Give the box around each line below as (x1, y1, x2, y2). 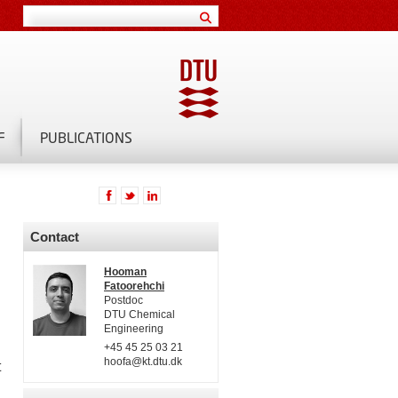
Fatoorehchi (104, 280, 164, 292)
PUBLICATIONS (40, 128, 132, 146)
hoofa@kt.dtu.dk (104, 355, 182, 368)
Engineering (104, 322, 163, 335)
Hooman (104, 266, 147, 278)
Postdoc (104, 294, 143, 306)
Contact (30, 229, 79, 244)
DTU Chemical (104, 308, 175, 321)
